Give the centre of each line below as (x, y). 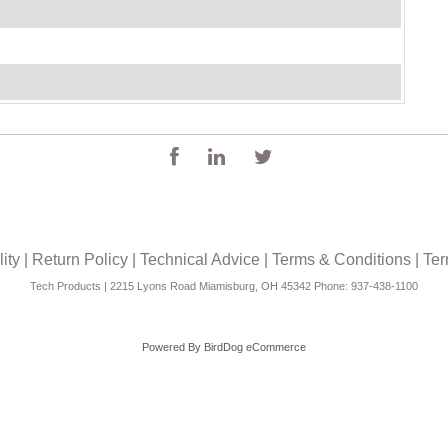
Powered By (171, 347)
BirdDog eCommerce (255, 347)
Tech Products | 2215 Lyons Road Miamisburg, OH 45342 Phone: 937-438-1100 (224, 286)
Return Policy (80, 260)
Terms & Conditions (341, 260)
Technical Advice (200, 260)
